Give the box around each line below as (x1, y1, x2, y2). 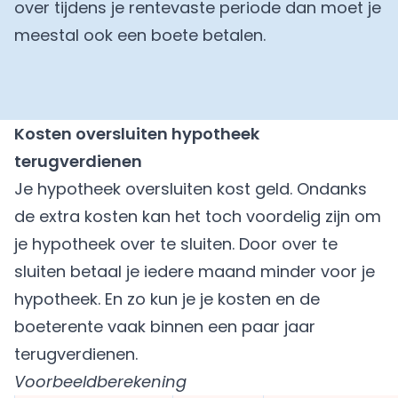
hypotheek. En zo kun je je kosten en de (14, 288, 320, 311)
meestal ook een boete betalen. (14, 24, 266, 47)
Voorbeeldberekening (14, 370, 187, 394)
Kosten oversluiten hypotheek (14, 123, 259, 146)
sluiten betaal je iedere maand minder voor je (14, 260, 375, 283)
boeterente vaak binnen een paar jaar (14, 315, 315, 338)
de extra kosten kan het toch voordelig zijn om (14, 205, 381, 228)
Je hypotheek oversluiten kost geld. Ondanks (14, 178, 367, 201)
